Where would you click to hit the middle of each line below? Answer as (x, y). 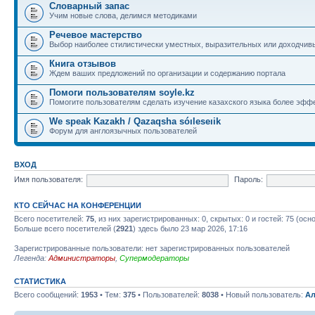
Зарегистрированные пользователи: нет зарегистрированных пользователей (152, 248)
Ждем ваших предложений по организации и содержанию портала (167, 73)
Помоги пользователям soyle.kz (122, 92)
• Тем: (110, 294)
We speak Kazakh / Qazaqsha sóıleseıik (135, 121)
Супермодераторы (154, 258)
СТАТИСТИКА (40, 281)
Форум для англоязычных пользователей (123, 130)
